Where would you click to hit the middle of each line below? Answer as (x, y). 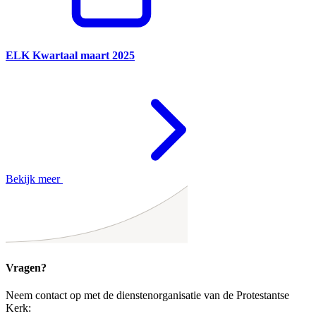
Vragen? (26, 267)
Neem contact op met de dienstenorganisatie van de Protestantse (147, 295)
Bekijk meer (34, 179)
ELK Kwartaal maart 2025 (70, 55)
